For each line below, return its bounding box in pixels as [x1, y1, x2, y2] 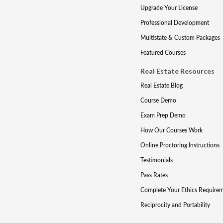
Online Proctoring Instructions [140, 141, 220, 149]
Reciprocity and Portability [140, 201, 210, 209]
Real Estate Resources [140, 67, 215, 75]
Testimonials [140, 156, 173, 164]
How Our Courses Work [140, 126, 203, 134]
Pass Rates [140, 171, 168, 179]
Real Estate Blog [140, 81, 183, 90]
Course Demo [140, 96, 176, 105]
